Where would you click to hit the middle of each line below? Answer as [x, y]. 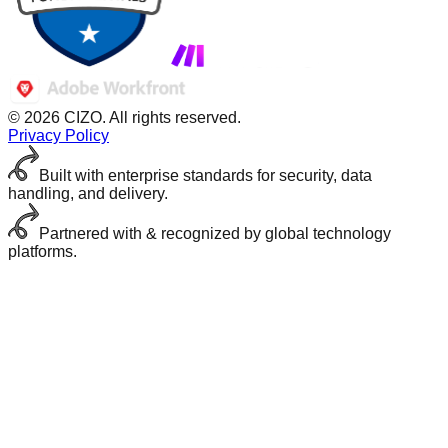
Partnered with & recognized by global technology [215, 233]
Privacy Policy [58, 135]
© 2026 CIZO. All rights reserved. [124, 117]
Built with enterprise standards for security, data [205, 175]
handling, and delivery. [88, 193]
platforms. [42, 251]
